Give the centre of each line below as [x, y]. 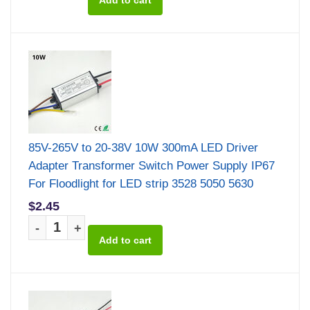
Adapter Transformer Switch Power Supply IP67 [152, 165]
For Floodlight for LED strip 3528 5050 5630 [141, 183]
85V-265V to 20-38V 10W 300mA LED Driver [143, 147]
